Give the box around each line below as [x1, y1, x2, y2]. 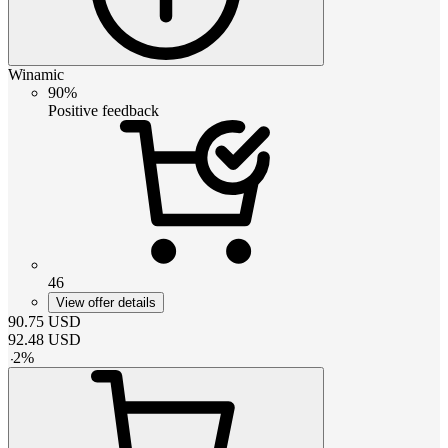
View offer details [56, 294, 156, 310]
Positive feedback [48, 101, 159, 119]
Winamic [8, 65, 64, 83]
